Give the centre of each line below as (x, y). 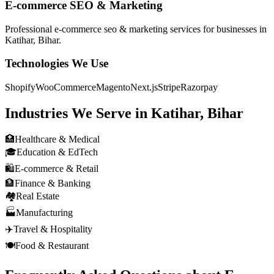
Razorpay (199, 87)
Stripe (169, 87)
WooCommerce (66, 87)
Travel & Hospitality (53, 229)
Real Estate (38, 196)
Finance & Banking (53, 183)
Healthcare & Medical (57, 139)
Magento (113, 87)
